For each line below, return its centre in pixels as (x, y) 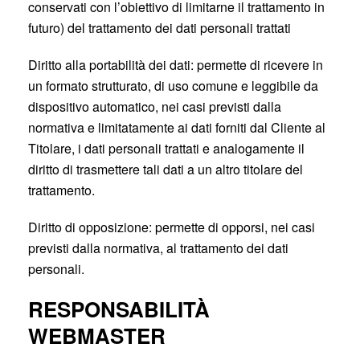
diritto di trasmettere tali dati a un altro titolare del (166, 169)
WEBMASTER (97, 335)
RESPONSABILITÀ (119, 309)
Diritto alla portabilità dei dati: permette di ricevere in (176, 65)
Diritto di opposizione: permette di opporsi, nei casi (172, 227)
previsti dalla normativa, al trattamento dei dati (158, 248)
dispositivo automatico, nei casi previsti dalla (155, 106)
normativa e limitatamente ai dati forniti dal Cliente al (177, 127)
